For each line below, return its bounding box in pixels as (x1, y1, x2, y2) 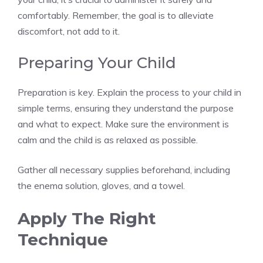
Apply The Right (18, 208, 156, 229)
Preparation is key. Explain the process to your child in (18, 86, 241, 99)
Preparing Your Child (18, 53, 176, 73)
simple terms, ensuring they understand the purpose (18, 102, 234, 114)
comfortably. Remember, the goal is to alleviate (18, 9, 214, 22)
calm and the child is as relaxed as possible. (18, 134, 198, 146)
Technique (18, 230, 108, 250)
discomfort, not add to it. (18, 25, 120, 38)
